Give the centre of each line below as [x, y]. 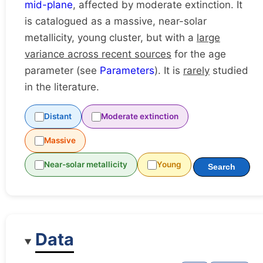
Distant [58, 117]
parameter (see [62, 71]
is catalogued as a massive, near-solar [116, 21]
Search [222, 167]
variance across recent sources [98, 54]
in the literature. [62, 87]
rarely [196, 71]
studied [229, 71]
